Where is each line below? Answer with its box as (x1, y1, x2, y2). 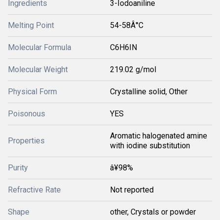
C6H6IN (110, 43, 137, 52)
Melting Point (8, 21, 54, 30)
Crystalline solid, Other (110, 87, 188, 96)
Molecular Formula (8, 43, 71, 52)
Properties (8, 136, 45, 145)
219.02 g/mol (110, 65, 156, 74)
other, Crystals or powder (110, 207, 196, 217)
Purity (8, 163, 28, 172)
